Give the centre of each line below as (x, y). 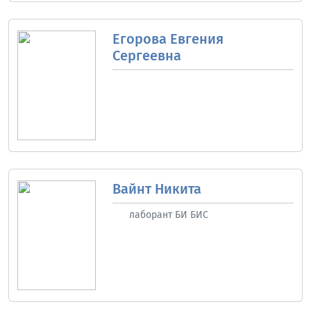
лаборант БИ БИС (168, 215)
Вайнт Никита (157, 189)
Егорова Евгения (168, 39)
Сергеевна (146, 56)
